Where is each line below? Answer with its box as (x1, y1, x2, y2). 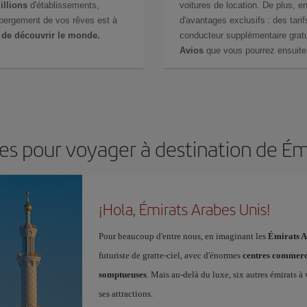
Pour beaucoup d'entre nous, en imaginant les (98, 230, 268, 241)
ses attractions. (98, 288, 153, 299)
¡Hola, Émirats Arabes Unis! (98, 197, 271, 220)
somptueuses (98, 269, 147, 280)
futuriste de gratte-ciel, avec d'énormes (98, 249, 243, 260)
